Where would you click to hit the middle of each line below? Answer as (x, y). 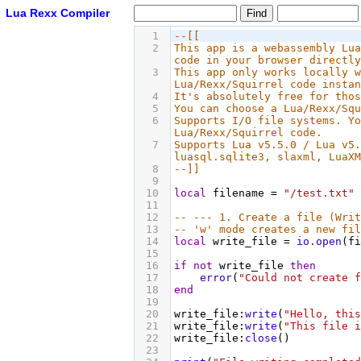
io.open (319, 241)
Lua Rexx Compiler (58, 13)
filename (239, 193)
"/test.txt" (319, 193)
